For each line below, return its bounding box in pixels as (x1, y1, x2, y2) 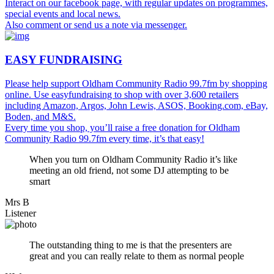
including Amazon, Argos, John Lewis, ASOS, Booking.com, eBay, (5, 100, 268, 111)
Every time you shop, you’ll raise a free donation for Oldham (5, 122, 240, 133)
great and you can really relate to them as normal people (29, 250, 244, 261)
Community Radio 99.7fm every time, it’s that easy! (5, 133, 204, 144)
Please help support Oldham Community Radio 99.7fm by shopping (5, 78, 267, 89)
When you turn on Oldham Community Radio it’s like (29, 154, 237, 165)
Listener (5, 207, 36, 218)
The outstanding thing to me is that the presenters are (29, 239, 232, 250)
